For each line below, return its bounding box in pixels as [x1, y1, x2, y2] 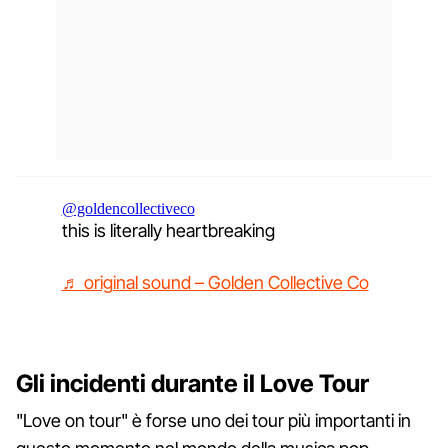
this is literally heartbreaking [61, 219, 275, 241]
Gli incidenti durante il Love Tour [16, 368, 369, 398]
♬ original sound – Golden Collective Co [61, 271, 369, 293]
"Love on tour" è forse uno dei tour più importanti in [16, 409, 411, 431]
